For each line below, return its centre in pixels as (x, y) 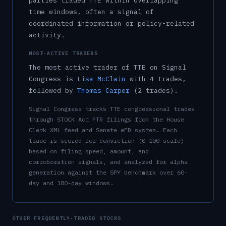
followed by (51, 90)
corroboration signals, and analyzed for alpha (108, 161)
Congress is (51, 79)
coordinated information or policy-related (111, 23)
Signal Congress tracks (69, 108)
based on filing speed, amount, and (89, 151)
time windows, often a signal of (91, 12)
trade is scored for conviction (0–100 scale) (106, 140)
